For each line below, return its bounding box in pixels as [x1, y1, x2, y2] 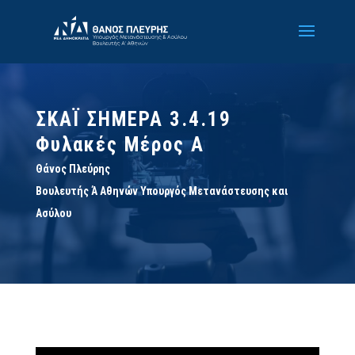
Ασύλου [35, 207, 71, 219]
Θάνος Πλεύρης [35, 162, 110, 175]
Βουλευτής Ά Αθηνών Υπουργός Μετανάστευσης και [35, 185, 288, 197]
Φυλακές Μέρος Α [35, 133, 204, 156]
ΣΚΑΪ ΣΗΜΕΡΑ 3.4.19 [35, 108, 231, 131]
